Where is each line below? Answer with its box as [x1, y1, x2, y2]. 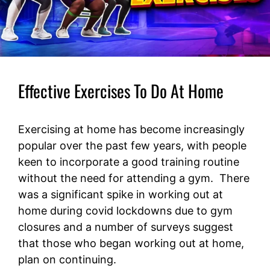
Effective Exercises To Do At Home [18, 78, 224, 104]
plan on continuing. [18, 253, 119, 266]
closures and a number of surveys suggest [18, 221, 233, 234]
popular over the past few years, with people [18, 139, 246, 152]
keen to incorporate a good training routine [18, 155, 239, 169]
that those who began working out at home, [18, 237, 244, 250]
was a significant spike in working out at [18, 188, 223, 201]
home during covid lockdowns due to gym [18, 204, 233, 218]
